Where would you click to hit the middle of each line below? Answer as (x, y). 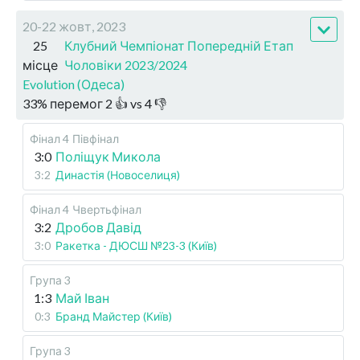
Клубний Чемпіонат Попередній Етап (179, 46)
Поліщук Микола (108, 157)
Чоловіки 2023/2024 (126, 65)
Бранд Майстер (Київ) (114, 317)
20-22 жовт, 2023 (74, 27)
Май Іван (82, 298)
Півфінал (96, 139)
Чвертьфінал (107, 210)
